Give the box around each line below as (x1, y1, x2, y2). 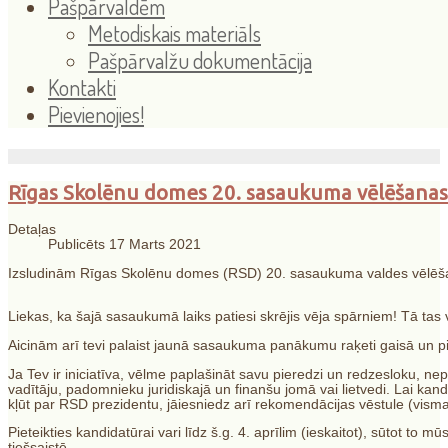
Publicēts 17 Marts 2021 (48, 237, 201, 253)
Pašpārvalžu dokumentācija (88, 46, 312, 74)
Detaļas (8, 222, 56, 238)
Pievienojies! (48, 100, 144, 128)
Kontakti (48, 73, 116, 101)
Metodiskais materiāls (88, 19, 261, 47)
